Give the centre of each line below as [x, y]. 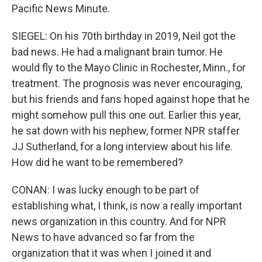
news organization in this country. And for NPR [119, 221]
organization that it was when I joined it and [111, 253]
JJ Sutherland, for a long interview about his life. [122, 146]
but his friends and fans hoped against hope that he [131, 99]
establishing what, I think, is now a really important [127, 206]
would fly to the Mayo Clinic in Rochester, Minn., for [129, 68]
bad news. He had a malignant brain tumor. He [117, 52]
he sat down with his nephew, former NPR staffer [126, 131]
